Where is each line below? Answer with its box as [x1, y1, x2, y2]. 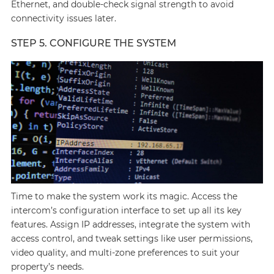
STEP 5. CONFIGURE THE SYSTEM [10, 37, 176, 49]
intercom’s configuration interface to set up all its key [10, 205, 242, 216]
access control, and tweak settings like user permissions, [10, 233, 253, 244]
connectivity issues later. [10, 13, 116, 24]
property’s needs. [10, 261, 84, 272]
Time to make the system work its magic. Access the [10, 191, 237, 202]
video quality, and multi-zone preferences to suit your [10, 247, 240, 258]
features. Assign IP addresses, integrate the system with [10, 219, 250, 230]
